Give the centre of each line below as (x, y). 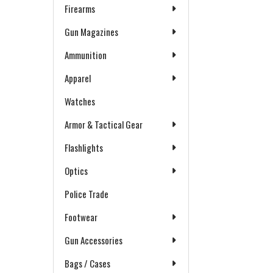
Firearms (80, 9)
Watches (80, 101)
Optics (76, 171)
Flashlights (84, 147)
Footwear (81, 217)
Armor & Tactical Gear (104, 124)
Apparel (78, 78)
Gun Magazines (91, 32)
